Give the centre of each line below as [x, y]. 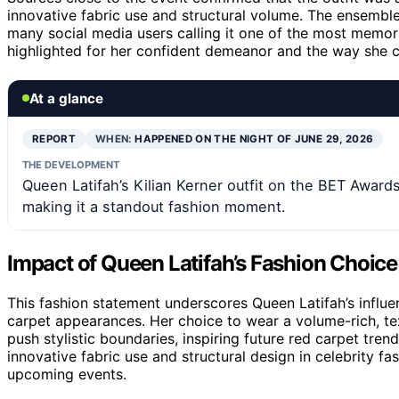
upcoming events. [67, 374]
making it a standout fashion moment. [154, 206]
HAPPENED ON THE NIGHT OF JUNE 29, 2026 [254, 138]
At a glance [66, 98]
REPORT [54, 138]
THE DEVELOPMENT [71, 164]
